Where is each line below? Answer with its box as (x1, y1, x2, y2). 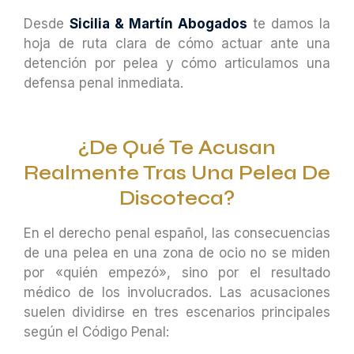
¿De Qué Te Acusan (78, 136, 276, 160)
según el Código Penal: (24, 324, 169, 341)
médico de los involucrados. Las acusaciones (24, 284, 330, 301)
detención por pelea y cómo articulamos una (24, 55, 330, 71)
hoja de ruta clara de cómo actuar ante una (24, 35, 330, 51)
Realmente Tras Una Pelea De (24, 161, 330, 186)
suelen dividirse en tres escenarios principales (24, 304, 330, 321)
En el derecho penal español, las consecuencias (24, 225, 330, 242)
